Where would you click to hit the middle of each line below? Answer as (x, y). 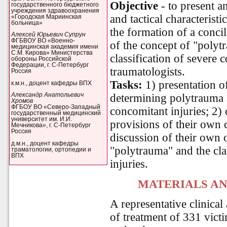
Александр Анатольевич (48, 95)
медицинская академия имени (55, 47)
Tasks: (126, 85)
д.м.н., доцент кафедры (45, 143)
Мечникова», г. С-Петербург (51, 125)
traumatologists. (148, 72)
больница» (27, 23)
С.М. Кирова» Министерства (52, 53)
